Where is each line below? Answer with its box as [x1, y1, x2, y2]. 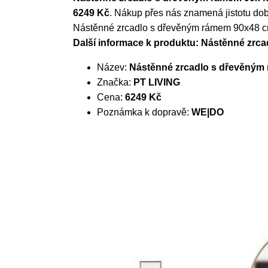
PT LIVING [133, 77, 180, 87]
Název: [97, 62, 129, 72]
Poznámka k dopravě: [97, 107, 191, 117]
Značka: [97, 77, 133, 87]
